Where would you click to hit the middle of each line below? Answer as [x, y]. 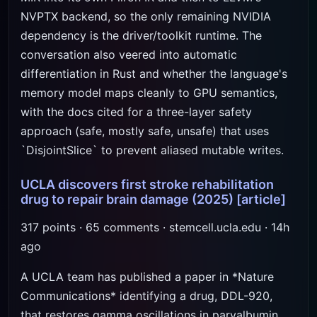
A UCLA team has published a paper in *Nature [147, 277]
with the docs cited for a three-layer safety [136, 112]
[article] [261, 199]
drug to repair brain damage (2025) [127, 199]
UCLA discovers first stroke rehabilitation [147, 184]
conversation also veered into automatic [129, 54]
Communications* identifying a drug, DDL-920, [146, 296]
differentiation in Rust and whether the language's [154, 74]
